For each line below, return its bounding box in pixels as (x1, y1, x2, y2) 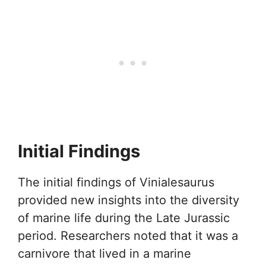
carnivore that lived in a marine (18, 246, 191, 261)
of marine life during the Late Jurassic (18, 211, 230, 225)
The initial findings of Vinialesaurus (18, 175, 214, 189)
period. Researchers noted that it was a (18, 229, 238, 243)
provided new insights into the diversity (18, 193, 239, 207)
